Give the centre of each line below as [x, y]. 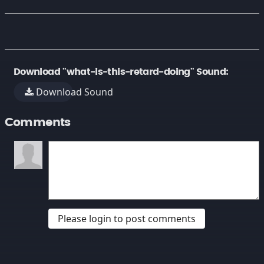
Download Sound [74, 92]
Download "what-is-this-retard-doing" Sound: [121, 72]
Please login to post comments [127, 219]
